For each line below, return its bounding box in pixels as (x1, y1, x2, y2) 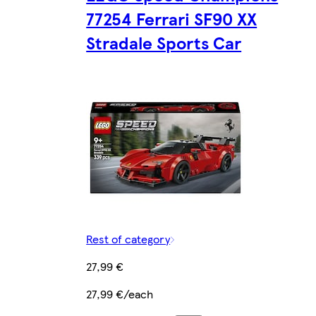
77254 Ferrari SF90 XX (86, 6, 257, 30)
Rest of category (86, 230, 171, 247)
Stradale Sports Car (86, 30, 242, 54)
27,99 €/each (86, 285, 154, 302)
